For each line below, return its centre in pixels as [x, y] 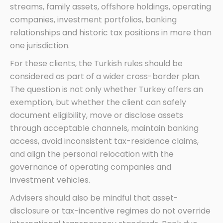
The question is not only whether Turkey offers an [107, 89]
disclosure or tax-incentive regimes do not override [110, 211]
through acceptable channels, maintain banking [104, 128]
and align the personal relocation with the [92, 154]
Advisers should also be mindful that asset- [94, 198]
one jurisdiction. [40, 45]
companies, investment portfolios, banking [93, 19]
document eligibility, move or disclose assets [97, 115]
